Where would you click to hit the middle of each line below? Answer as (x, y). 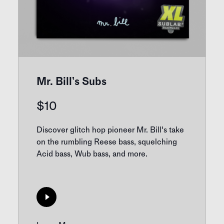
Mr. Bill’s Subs (71, 81)
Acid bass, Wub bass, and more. (92, 153)
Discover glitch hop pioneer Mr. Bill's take (110, 129)
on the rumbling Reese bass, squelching (107, 141)
